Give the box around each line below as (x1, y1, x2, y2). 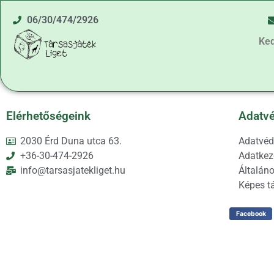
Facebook (235, 210, 266, 218)
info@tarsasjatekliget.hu (20, 165, 125, 176)
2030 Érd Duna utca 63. (20, 135, 122, 147)
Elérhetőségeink (6, 109, 91, 123)
